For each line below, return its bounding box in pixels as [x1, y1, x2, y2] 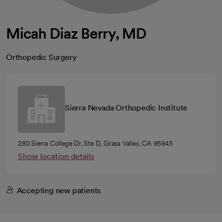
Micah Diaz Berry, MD [6, 24, 146, 42]
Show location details [18, 152, 94, 161]
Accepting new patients [16, 186, 101, 195]
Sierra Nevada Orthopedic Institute [65, 103, 188, 112]
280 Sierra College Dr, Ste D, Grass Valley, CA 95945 [18, 139, 173, 147]
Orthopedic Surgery [6, 53, 77, 62]
